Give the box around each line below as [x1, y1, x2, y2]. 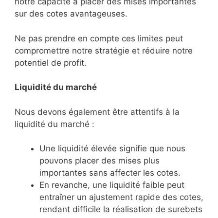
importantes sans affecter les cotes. [39, 168, 181, 178]
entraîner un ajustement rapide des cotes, [39, 192, 203, 202]
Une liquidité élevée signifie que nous [39, 144, 185, 154]
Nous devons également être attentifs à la [15, 107, 180, 117]
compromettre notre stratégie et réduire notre [15, 45, 193, 55]
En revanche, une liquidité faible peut [39, 180, 184, 190]
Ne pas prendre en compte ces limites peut [15, 33, 183, 43]
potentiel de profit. [15, 57, 87, 68]
